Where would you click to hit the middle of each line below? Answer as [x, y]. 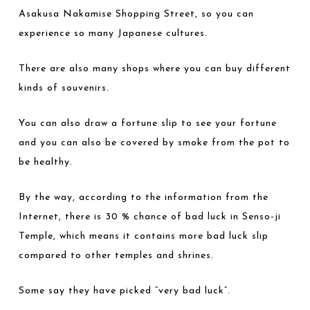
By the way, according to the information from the [144, 198]
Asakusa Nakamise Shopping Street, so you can [137, 14]
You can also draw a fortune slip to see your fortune [148, 124]
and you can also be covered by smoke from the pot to [155, 143]
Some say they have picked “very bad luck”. [125, 291]
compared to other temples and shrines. [117, 256]
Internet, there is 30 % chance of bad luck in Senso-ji [150, 217]
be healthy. [46, 162]
